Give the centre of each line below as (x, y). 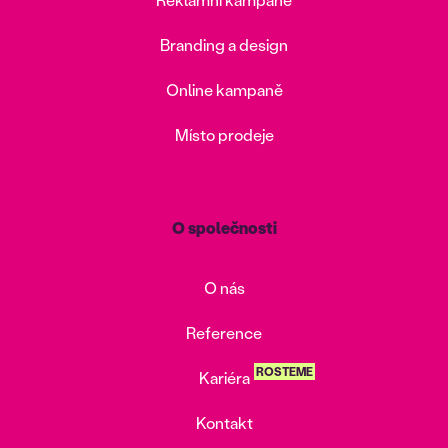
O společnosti (224, 227)
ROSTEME (284, 371)
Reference (224, 332)
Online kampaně (224, 89)
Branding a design (224, 44)
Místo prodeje (224, 134)
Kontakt (224, 422)
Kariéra (224, 377)
